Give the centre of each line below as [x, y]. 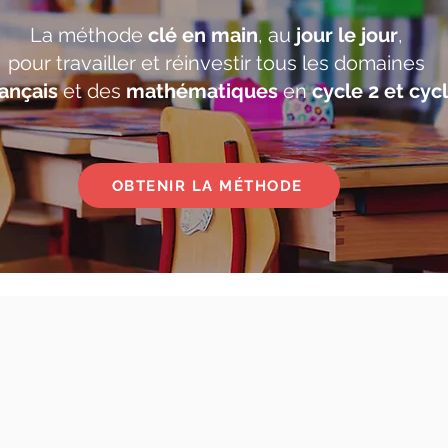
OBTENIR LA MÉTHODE [207, 185]
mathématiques [204, 91]
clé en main [203, 35]
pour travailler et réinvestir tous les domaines [216, 63]
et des [94, 91]
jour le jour [347, 35]
